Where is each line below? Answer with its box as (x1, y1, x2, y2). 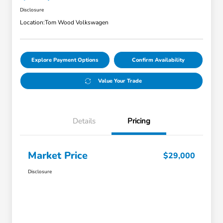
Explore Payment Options (31, 56, 99, 64)
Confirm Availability (131, 56, 185, 64)
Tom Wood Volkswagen (45, 18, 109, 27)
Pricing (127, 116, 150, 126)
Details (73, 116, 96, 126)
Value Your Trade (98, 77, 142, 85)
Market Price (28, 149, 88, 163)
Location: (20, 18, 45, 27)
